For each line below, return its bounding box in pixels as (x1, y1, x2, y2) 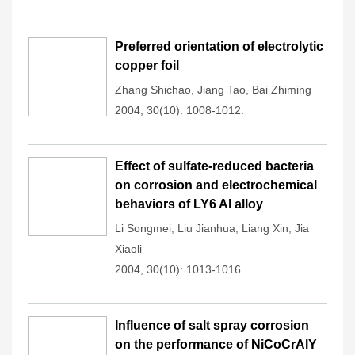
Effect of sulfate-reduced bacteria (115, 159, 314, 173)
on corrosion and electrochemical (115, 178, 317, 192)
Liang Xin (242, 222, 288, 235)
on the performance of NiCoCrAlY (115, 338, 317, 351)
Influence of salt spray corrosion (115, 319, 309, 332)
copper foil (115, 59, 179, 72)
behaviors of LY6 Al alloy (115, 197, 263, 211)
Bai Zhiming (252, 83, 311, 96)
